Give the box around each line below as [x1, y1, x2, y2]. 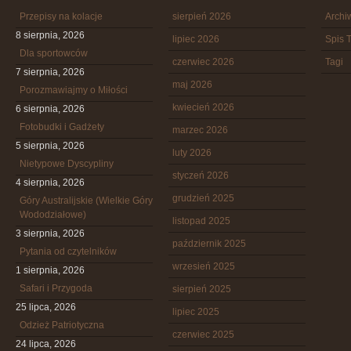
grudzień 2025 [172, 193, 234, 204]
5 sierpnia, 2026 [16, 140, 85, 151]
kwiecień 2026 [172, 102, 234, 113]
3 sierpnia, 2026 [16, 228, 85, 239]
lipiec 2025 [172, 306, 219, 317]
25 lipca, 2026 [16, 302, 76, 313]
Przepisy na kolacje [20, 11, 103, 22]
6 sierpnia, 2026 [16, 103, 85, 114]
